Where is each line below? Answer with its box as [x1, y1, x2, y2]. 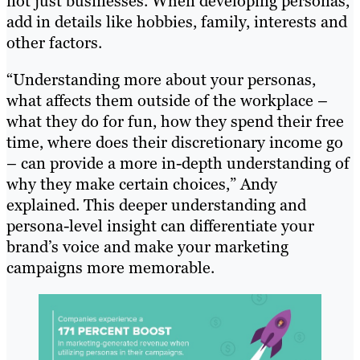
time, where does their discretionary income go [6, 131, 343, 153]
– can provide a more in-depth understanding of [6, 152, 350, 174]
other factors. [6, 31, 102, 53]
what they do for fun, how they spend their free [6, 110, 344, 132]
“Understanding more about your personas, [6, 68, 316, 90]
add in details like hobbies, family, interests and [6, 10, 347, 32]
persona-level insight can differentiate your [6, 215, 314, 236]
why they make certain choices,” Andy [6, 173, 277, 194]
